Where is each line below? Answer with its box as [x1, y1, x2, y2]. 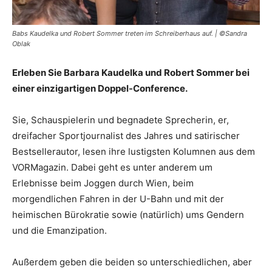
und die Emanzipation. [12, 224, 107, 236]
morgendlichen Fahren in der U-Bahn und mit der [12, 192, 224, 205]
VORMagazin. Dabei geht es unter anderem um [12, 161, 212, 173]
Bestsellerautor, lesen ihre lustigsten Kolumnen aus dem [12, 145, 255, 157]
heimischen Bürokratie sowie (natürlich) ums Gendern [12, 208, 244, 220]
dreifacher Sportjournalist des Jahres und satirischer [12, 129, 240, 141]
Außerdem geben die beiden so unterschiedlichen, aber [12, 256, 252, 268]
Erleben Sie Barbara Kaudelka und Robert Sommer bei [12, 66, 250, 78]
